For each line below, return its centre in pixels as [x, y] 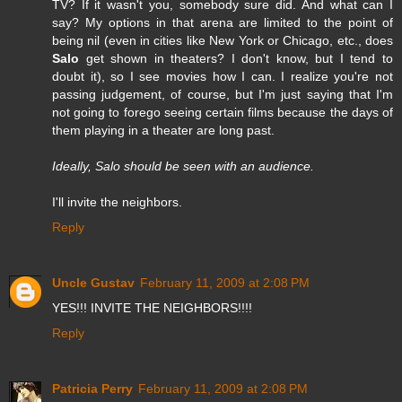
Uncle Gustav [93, 282]
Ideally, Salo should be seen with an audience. [183, 166]
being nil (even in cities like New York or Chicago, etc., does [223, 40]
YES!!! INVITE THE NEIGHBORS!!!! [152, 307]
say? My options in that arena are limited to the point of [223, 22]
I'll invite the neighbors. [117, 201]
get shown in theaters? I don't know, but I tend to [236, 58]
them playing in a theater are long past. [163, 130]
